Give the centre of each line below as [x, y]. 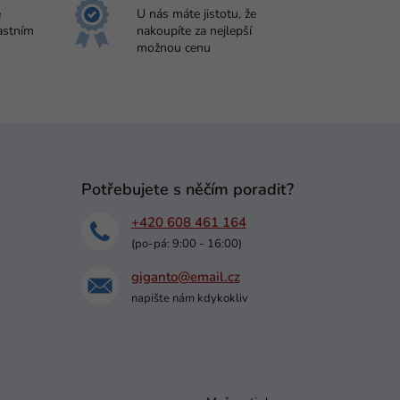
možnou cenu [173, 48]
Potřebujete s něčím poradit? [187, 190]
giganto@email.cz [185, 277]
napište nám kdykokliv [189, 299]
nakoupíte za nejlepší [194, 31]
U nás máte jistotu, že [196, 14]
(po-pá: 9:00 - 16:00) [186, 244]
